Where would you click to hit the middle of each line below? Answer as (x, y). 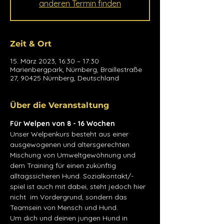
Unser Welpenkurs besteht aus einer (70, 134)
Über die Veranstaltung (59, 105)
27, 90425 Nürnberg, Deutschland (64, 78)
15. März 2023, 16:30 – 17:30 (54, 61)
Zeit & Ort (31, 44)
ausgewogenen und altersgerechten (71, 144)
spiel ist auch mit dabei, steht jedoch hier (79, 186)
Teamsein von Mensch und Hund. (64, 207)
